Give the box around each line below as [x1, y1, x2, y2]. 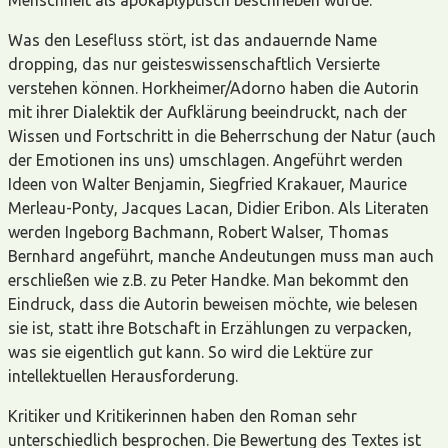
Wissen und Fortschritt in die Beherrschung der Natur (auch [8, 126, 436, 145]
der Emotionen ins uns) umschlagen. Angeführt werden [8, 150, 403, 169]
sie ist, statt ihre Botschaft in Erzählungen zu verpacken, [8, 318, 412, 337]
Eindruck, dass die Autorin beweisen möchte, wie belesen [8, 294, 418, 313]
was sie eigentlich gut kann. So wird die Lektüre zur [8, 342, 373, 361]
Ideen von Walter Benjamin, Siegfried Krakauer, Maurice [8, 174, 407, 193]
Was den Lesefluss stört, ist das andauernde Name [8, 30, 377, 49]
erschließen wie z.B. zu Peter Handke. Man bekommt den [8, 270, 409, 289]
